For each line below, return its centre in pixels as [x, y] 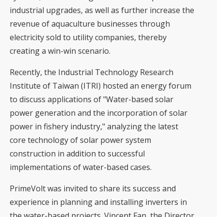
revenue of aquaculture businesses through [90, 24]
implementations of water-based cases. [81, 167]
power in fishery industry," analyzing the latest [94, 126]
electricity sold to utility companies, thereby [88, 37]
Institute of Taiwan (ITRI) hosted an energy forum [101, 86]
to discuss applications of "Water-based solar [92, 99]
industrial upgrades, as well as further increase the [102, 10]
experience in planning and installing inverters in [98, 202]
